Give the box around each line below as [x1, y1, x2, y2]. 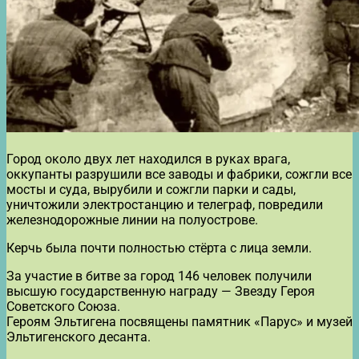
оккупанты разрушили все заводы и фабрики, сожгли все [6, 166, 352, 182]
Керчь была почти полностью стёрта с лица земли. [6, 240, 312, 256]
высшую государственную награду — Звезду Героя [6, 283, 315, 299]
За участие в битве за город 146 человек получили [6, 268, 312, 284]
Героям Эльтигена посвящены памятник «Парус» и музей [6, 313, 353, 329]
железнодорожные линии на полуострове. [6, 212, 258, 228]
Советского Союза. [6, 298, 120, 314]
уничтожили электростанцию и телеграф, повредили [6, 196, 323, 212]
